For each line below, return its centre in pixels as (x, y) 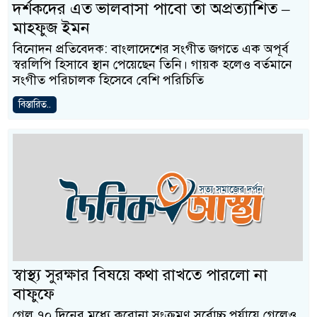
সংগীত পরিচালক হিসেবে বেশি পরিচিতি (108, 80)
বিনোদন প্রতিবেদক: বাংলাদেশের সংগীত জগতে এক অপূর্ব (151, 49)
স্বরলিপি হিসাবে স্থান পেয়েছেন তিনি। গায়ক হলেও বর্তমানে (152, 64)
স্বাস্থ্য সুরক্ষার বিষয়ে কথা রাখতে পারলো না (140, 275)
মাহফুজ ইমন (51, 28)
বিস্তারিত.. (35, 104)
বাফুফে (34, 294)
